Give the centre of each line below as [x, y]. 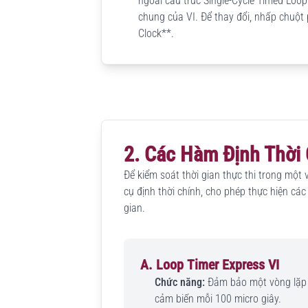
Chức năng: [179, 282]
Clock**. [156, 33]
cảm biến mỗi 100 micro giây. [218, 298]
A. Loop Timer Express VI [210, 264]
